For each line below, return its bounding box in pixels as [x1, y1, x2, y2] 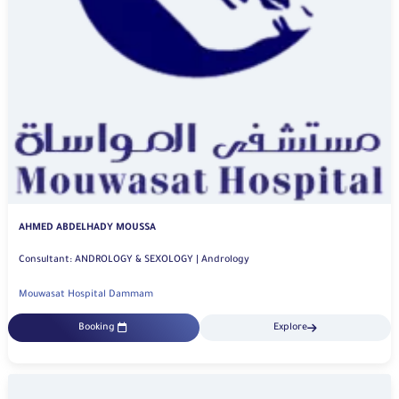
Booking [77, 322, 115, 334]
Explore [273, 322, 307, 334]
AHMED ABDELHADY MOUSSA [19, 223, 156, 234]
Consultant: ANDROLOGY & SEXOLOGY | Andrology [201, 255, 249, 266]
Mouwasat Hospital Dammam [19, 289, 153, 301]
